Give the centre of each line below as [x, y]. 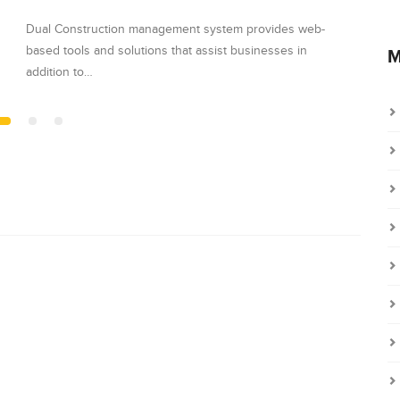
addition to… [59, 73]
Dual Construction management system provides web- [175, 30]
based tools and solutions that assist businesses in [167, 51]
